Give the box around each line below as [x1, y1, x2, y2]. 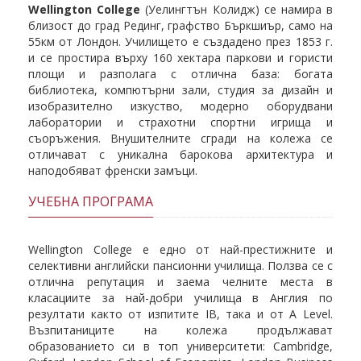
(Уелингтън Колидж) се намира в [145, 2, 334, 17]
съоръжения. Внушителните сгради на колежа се [28, 131, 333, 146]
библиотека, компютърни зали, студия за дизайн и [28, 82, 333, 98]
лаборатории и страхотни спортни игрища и [28, 114, 333, 130]
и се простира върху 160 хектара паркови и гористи [28, 50, 333, 65]
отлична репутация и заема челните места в [28, 274, 333, 289]
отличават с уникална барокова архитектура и [28, 147, 333, 162]
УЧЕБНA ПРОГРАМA [28, 193, 153, 210]
